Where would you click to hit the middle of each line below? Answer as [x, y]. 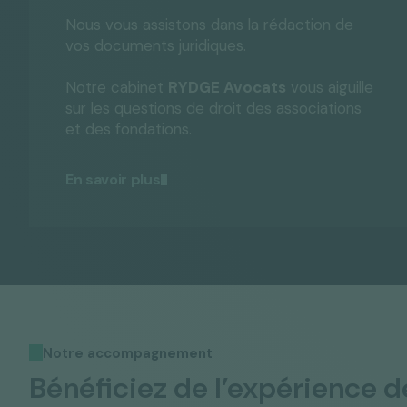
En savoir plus [113, 179]
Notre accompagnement [128, 353]
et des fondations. [129, 129]
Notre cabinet [117, 87]
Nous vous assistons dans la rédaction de [209, 25]
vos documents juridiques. [156, 45]
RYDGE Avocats [227, 87]
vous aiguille [330, 87]
